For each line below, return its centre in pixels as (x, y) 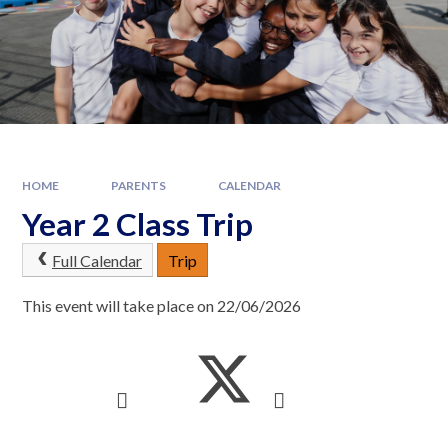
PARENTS (138, 185)
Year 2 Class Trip (138, 224)
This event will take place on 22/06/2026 (162, 305)
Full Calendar (97, 261)
